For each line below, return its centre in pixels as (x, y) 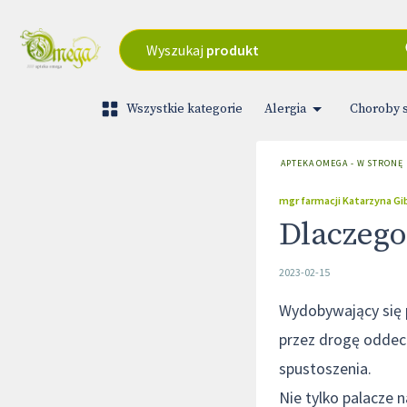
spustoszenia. (325, 369)
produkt (233, 50)
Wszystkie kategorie (184, 109)
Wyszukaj (177, 50)
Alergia (285, 109)
